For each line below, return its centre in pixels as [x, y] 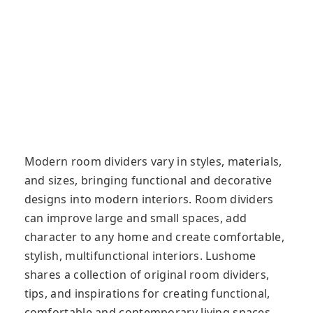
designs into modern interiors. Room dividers [149, 199]
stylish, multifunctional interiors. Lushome [140, 256]
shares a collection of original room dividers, [147, 275]
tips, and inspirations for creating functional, [147, 294]
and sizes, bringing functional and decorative [148, 181]
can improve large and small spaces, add [136, 218]
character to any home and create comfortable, [154, 237]
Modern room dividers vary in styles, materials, [153, 162]
